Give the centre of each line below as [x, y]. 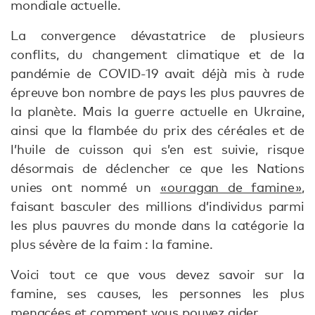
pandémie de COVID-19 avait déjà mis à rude [157, 73]
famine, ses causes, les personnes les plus [157, 293]
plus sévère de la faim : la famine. [114, 244]
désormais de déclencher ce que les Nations [157, 168]
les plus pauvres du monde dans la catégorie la [157, 225]
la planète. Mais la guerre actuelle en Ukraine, [157, 111]
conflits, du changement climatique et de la [157, 54]
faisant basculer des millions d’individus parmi [157, 206]
